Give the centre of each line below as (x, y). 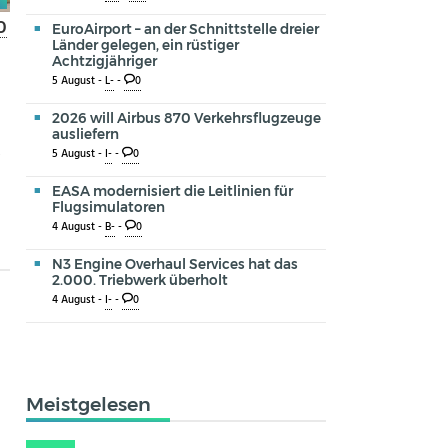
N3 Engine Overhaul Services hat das (175, 263)
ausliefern (85, 133)
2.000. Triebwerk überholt (140, 279)
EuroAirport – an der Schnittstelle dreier (185, 28)
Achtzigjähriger (104, 60)
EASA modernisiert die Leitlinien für (172, 190)
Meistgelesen (88, 403)
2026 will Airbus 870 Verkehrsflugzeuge (186, 117)
